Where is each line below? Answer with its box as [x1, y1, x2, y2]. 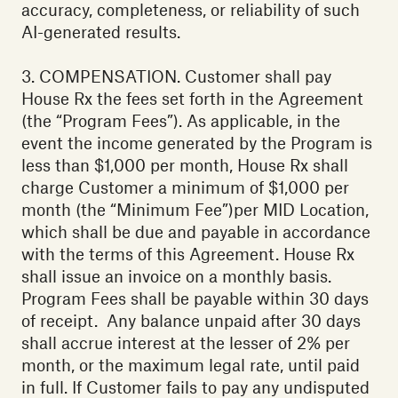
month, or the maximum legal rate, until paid [21, 354, 360, 376]
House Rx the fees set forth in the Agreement [21, 88, 363, 109]
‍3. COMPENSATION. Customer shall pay [21, 66, 331, 87]
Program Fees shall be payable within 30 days [21, 288, 369, 309]
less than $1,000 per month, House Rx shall [21, 155, 348, 176]
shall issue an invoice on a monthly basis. [21, 266, 331, 287]
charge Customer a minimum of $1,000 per [21, 177, 349, 198]
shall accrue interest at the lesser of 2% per [21, 332, 350, 354]
